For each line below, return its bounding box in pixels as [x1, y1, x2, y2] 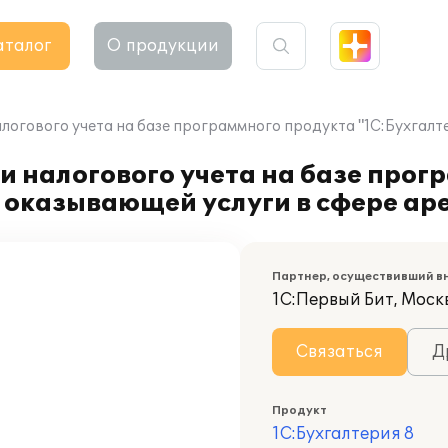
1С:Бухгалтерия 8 [272, 424, 414, 444]
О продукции [107, 36, 219, 56]
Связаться [296, 342, 383, 362]
